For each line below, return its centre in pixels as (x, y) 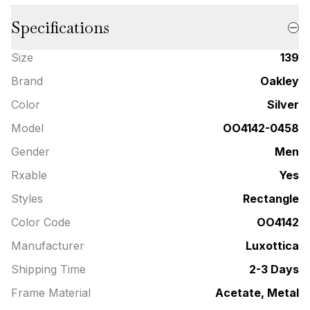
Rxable (29, 175)
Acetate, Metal (257, 293)
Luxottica (272, 246)
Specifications (60, 28)
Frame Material (51, 293)
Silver (283, 105)
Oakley (280, 81)
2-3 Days (274, 270)
